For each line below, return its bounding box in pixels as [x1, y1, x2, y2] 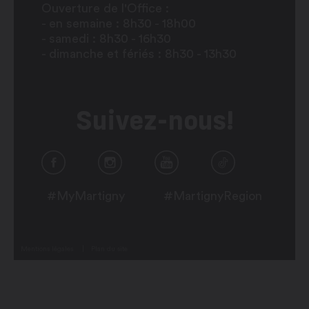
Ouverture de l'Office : [41, 2, 169, 15]
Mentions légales [21, 246, 73, 253]
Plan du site [91, 246, 128, 253]
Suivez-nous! [75, 103, 234, 137]
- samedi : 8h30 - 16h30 [41, 32, 171, 46]
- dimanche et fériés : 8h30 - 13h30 [41, 48, 237, 61]
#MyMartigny [47, 190, 125, 203]
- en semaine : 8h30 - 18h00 [41, 17, 196, 30]
